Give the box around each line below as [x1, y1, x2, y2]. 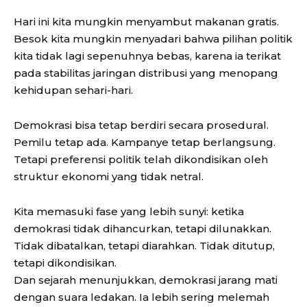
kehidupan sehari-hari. [14, 84, 133, 97]
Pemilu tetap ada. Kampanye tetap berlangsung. [14, 136, 275, 149]
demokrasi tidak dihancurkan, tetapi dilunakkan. [14, 222, 271, 236]
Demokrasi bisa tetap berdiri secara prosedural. [14, 119, 269, 132]
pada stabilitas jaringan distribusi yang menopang [14, 66, 278, 80]
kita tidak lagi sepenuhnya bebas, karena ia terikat [14, 49, 281, 63]
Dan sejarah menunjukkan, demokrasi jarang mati [14, 273, 278, 287]
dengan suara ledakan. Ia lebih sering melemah [14, 291, 269, 304]
